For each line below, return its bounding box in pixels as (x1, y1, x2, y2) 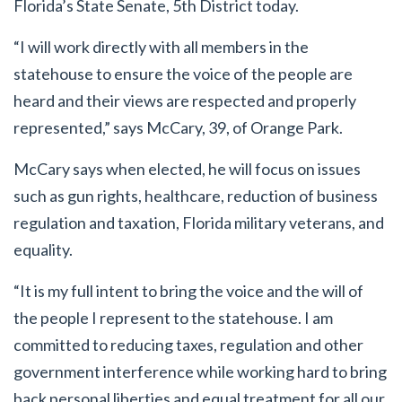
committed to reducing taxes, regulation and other (13, 335, 363, 354)
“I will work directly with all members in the (13, 37, 309, 57)
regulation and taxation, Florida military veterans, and (13, 213, 384, 232)
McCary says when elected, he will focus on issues (13, 159, 361, 179)
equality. (13, 240, 73, 259)
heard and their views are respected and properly (13, 91, 356, 110)
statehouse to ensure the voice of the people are (13, 64, 353, 83)
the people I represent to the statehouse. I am (13, 308, 333, 328)
